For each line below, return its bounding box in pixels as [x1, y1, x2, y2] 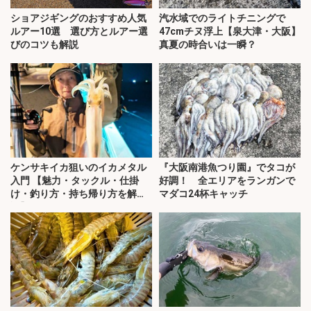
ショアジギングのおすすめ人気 [10, 12, 146, 24]
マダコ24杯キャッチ [159, 187, 248, 199]
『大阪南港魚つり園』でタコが [159, 161, 295, 173]
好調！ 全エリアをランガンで [159, 174, 295, 186]
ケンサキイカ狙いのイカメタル [10, 161, 146, 173]
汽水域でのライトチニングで [159, 12, 285, 24]
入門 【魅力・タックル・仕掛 [10, 174, 139, 186]
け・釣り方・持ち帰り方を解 [10, 187, 137, 199]
